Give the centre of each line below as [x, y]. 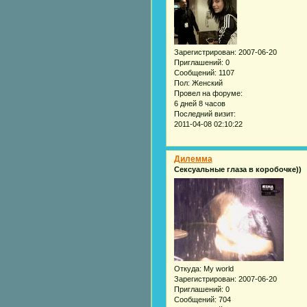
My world [217, 268]
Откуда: [187, 268]
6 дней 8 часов [199, 104]
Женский [206, 83]
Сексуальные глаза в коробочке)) [237, 170]
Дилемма [193, 159]
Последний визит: [205, 114]
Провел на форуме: [208, 94]
